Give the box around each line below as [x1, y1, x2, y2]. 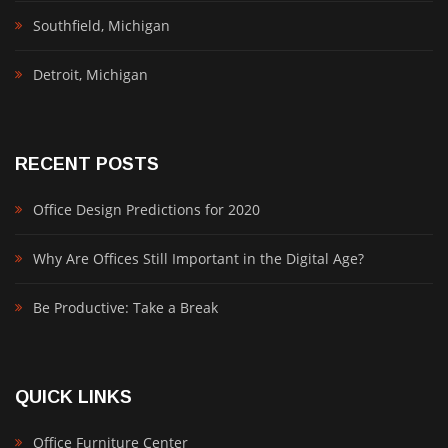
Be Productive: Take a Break [33, 298, 218, 317]
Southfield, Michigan [33, 16, 170, 35]
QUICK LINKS [15, 387, 132, 407]
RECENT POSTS [15, 154, 159, 174]
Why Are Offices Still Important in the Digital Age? [33, 249, 364, 268]
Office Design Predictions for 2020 [33, 200, 260, 219]
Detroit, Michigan [33, 65, 148, 84]
